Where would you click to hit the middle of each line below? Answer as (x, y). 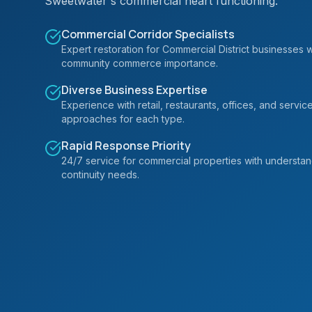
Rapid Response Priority (126, 146)
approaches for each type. (123, 119)
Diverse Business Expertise (134, 90)
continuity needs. (100, 174)
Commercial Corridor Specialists (148, 34)
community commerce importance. (140, 63)
